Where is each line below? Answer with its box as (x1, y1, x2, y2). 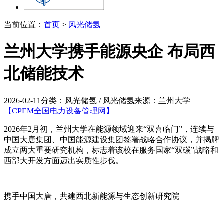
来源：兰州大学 (134, 96, 190, 105)
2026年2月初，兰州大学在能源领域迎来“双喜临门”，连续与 (4, 124, 214, 133)
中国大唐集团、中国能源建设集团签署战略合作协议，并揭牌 (4, 135, 219, 144)
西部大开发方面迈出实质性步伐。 (4, 156, 123, 165)
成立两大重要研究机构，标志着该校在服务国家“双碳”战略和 (4, 145, 218, 154)
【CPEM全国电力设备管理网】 (4, 106, 113, 115)
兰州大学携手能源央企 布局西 (4, 42, 215, 61)
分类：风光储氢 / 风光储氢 (41, 96, 134, 105)
